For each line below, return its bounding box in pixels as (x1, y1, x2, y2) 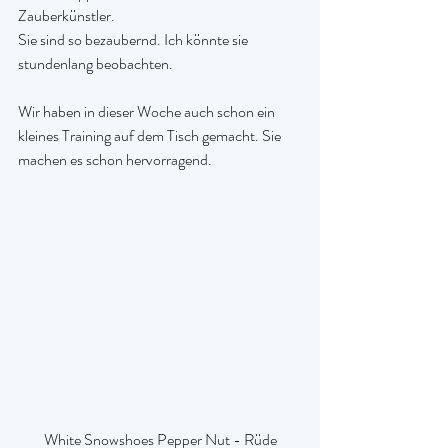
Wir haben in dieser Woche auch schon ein (18, 100, 278, 123)
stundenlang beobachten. (18, 52, 173, 75)
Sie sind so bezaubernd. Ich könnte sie (18, 28, 251, 51)
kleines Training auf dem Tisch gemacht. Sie (18, 124, 284, 147)
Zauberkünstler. (18, 4, 115, 27)
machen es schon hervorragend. (18, 148, 212, 171)
